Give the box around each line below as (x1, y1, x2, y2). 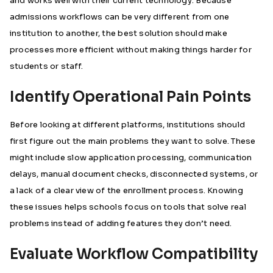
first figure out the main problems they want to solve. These (10, 136, 256, 146)
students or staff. (10, 61, 83, 71)
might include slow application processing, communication (10, 152, 252, 163)
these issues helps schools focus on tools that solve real (10, 202, 246, 212)
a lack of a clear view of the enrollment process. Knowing (10, 185, 243, 196)
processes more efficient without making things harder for (10, 44, 252, 55)
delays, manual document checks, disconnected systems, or (10, 169, 258, 179)
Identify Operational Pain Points (10, 88, 251, 106)
